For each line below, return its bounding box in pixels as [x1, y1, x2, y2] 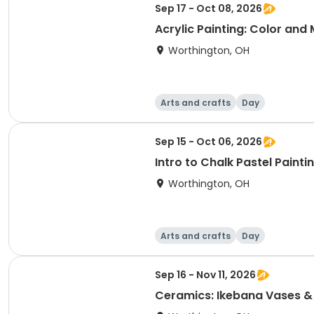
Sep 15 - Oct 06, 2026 [155, 135, 262, 149]
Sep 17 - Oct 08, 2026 [155, 1, 262, 15]
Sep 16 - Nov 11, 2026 [155, 268, 256, 282]
